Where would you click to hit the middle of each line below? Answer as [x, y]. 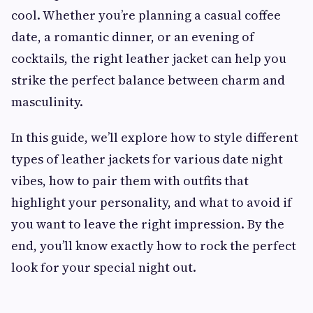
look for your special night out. [104, 267]
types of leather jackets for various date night [147, 159]
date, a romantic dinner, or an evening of [133, 37]
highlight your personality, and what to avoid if [152, 202]
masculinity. [47, 102]
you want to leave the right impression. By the [148, 224]
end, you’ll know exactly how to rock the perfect [154, 246]
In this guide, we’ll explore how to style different [155, 137]
